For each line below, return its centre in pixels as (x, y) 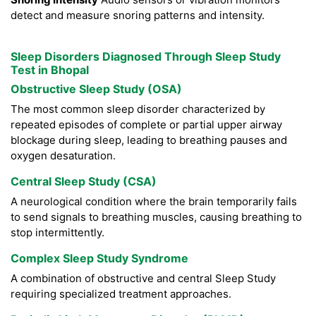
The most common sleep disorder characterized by (138, 109)
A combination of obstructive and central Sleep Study (143, 279)
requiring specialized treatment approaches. (121, 294)
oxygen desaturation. (63, 156)
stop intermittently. (57, 233)
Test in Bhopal (50, 70)
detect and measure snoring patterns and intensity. (138, 16)
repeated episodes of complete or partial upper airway (146, 125)
